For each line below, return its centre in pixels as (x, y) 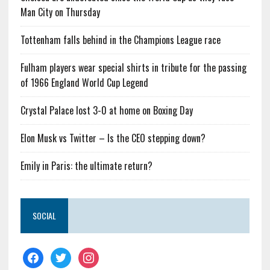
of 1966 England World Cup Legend (84, 82)
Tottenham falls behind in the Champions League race (120, 39)
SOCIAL (44, 215)
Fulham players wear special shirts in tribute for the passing (133, 67)
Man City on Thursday (60, 12)
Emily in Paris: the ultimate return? (86, 165)
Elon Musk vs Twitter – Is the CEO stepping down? (113, 138)
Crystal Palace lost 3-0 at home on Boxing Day (106, 110)
